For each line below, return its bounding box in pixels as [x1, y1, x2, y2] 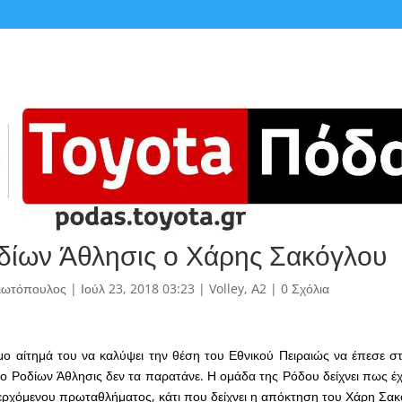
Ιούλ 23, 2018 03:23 [80, 280, 195, 298]
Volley [208, 280, 244, 298]
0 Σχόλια [280, 280, 329, 298]
